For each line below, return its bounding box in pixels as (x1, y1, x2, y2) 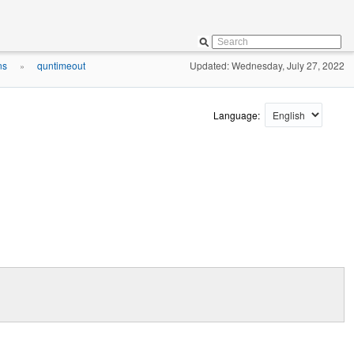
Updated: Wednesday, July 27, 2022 (190, 58, 345, 72)
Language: (213, 108, 262, 122)
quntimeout (37, 58, 85, 72)
